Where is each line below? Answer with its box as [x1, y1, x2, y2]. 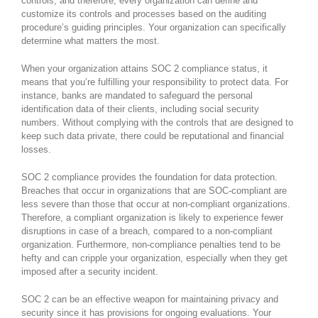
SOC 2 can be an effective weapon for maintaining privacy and [21, 293, 278, 305]
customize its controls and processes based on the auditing [21, 8, 266, 19]
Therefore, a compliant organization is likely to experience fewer [21, 212, 283, 223]
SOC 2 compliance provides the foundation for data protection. [21, 171, 278, 182]
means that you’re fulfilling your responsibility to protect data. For [21, 76, 288, 87]
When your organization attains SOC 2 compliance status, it [21, 62, 268, 74]
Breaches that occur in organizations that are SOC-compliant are [21, 185, 287, 196]
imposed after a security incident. [21, 265, 158, 277]
